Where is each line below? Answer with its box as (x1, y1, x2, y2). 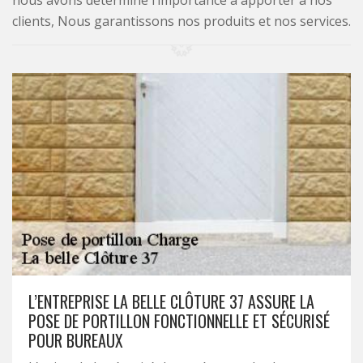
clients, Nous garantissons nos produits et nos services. (12, 12, 351, 30)
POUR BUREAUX (28, 328, 123, 352)
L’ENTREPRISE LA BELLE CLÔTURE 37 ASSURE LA (28, 289, 314, 314)
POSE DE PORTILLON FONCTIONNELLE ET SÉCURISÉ (28, 309, 330, 333)
